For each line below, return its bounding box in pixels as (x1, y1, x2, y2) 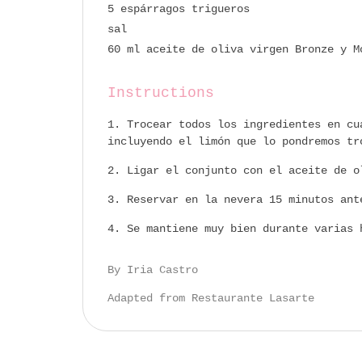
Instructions (107, 85, 214, 102)
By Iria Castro (107, 263, 198, 277)
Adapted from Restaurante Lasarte (107, 292, 314, 305)
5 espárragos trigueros (107, 2, 250, 16)
